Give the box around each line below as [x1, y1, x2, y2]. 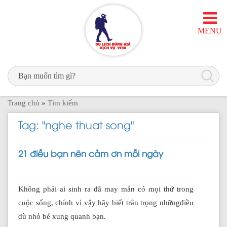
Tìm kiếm [48, 99, 78, 107]
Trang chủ [8, 99, 40, 107]
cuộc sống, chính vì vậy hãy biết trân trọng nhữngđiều [18, 199, 194, 207]
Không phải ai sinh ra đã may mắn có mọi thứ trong [18, 185, 194, 193]
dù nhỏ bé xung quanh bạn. [18, 212, 106, 220]
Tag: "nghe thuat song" [18, 117, 134, 132]
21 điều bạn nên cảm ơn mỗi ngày [18, 147, 163, 159]
